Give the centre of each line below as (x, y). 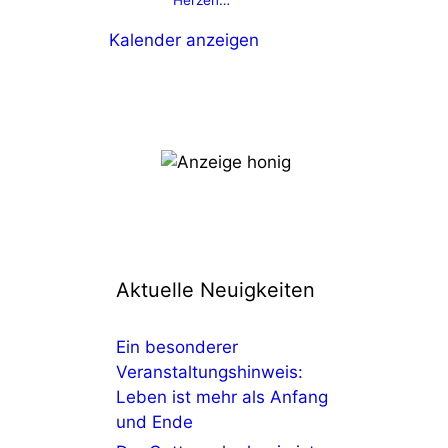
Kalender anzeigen (184, 40)
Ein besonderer (177, 347)
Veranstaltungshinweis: (209, 372)
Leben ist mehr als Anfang (222, 397)
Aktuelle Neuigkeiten (215, 290)
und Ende (154, 422)
